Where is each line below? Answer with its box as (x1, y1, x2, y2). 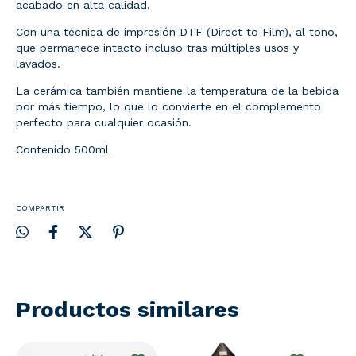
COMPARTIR (16, 203, 64, 212)
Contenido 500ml (16, 142, 109, 156)
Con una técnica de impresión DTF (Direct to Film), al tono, (16, 25, 338, 38)
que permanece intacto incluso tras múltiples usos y (16, 41, 299, 54)
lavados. (16, 56, 64, 70)
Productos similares (16, 296, 239, 323)
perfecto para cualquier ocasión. (16, 115, 192, 129)
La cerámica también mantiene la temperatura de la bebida (16, 83, 339, 97)
